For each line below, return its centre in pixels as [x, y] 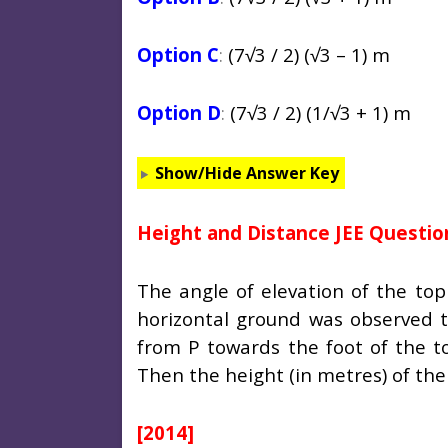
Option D [179, 113]
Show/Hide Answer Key [246, 173]
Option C [178, 55]
